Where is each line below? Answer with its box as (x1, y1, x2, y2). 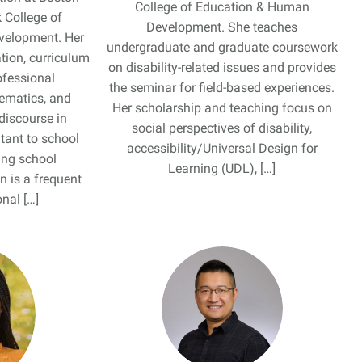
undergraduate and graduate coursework (106, 40, 338, 55)
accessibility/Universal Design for (126, 141, 318, 156)
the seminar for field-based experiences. (109, 80, 335, 95)
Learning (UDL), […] (168, 161, 276, 176)
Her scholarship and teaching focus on (112, 100, 332, 116)
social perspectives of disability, (132, 120, 313, 136)
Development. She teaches (146, 19, 298, 35)
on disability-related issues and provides (107, 60, 336, 75)
